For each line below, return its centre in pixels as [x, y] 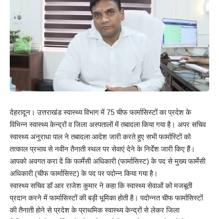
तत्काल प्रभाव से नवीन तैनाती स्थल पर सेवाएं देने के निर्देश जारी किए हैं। [102, 149]
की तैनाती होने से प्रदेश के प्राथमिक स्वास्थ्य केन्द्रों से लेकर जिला [95, 210]
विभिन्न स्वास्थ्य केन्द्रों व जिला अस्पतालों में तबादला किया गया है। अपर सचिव [108, 124]
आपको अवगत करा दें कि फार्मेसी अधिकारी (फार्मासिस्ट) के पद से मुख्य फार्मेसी [108, 161]
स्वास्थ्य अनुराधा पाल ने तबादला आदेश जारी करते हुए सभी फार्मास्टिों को [100, 136]
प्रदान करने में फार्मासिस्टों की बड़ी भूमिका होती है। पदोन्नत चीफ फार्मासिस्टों [106, 197]
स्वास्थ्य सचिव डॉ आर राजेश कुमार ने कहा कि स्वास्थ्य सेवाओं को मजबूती [101, 185]
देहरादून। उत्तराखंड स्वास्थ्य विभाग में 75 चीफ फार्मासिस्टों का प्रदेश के [100, 112]
